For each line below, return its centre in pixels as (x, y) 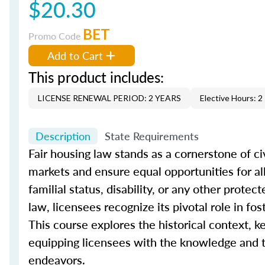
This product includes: (96, 77)
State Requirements (152, 136)
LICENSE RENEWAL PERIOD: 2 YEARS (109, 98)
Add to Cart (75, 55)
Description (63, 136)
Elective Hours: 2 (231, 98)
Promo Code (56, 36)
